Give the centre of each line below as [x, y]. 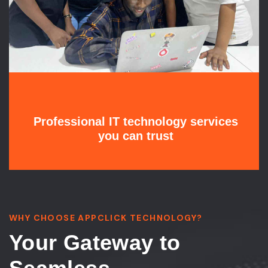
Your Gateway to [95, 243]
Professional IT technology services [135, 122]
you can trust [135, 136]
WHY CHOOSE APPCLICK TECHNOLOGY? [106, 218]
